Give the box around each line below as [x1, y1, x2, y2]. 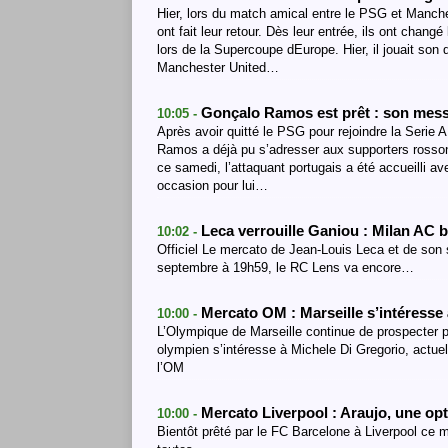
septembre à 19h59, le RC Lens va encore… [157, 260, 414, 275]
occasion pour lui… [157, 178, 268, 193]
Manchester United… [157, 60, 279, 75]
